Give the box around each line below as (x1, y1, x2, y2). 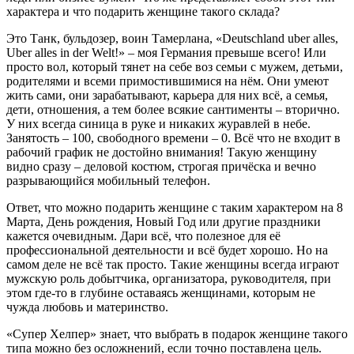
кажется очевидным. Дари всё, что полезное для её (6, 229, 281, 243)
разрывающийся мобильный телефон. (6, 174, 210, 188)
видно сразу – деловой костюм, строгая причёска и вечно (6, 160, 316, 174)
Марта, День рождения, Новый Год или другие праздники (6, 215, 321, 229)
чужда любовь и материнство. (6, 300, 168, 314)
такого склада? (198, 5, 280, 19)
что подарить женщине (73, 5, 198, 19)
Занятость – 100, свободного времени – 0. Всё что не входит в (6, 131, 341, 145)
